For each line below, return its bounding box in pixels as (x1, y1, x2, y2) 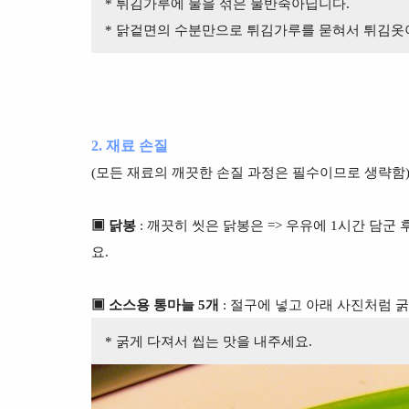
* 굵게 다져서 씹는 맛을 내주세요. (100, 334, 312, 349)
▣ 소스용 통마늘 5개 (90, 298, 219, 312)
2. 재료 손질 (90, 138, 168, 153)
